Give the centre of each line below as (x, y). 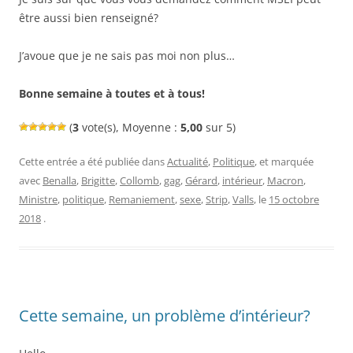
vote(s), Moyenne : (130, 127)
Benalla (59, 180)
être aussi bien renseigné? (89, 17)
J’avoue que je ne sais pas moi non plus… (127, 55)
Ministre (38, 199)
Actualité (188, 161)
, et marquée (284, 161)
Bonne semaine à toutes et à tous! (112, 93)
